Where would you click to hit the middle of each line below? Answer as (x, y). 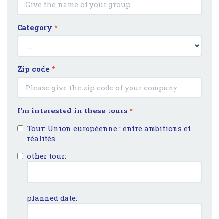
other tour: (46, 156)
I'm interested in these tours (73, 110)
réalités (41, 138)
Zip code (34, 69)
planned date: (52, 198)
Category (36, 27)
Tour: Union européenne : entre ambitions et (109, 128)
